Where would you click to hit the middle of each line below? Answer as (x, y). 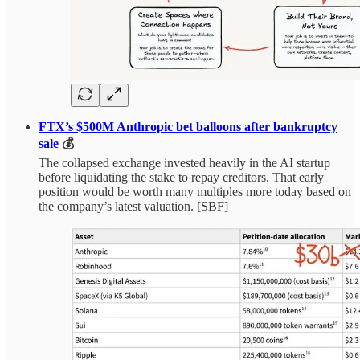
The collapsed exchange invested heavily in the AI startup (184, 162)
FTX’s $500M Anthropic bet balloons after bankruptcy (188, 126)
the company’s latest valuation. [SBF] (133, 206)
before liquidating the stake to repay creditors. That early (181, 177)
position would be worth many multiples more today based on (195, 191)
